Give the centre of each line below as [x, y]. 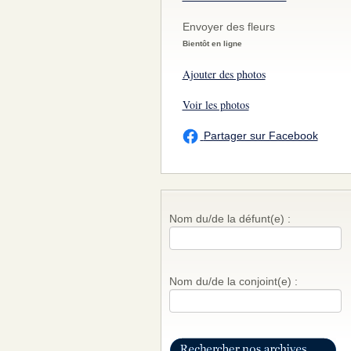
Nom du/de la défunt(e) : [230, 219]
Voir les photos [215, 105]
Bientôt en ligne [212, 43]
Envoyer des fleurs [228, 27]
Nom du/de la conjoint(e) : [233, 282]
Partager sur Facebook [261, 136]
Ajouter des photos [224, 74]
